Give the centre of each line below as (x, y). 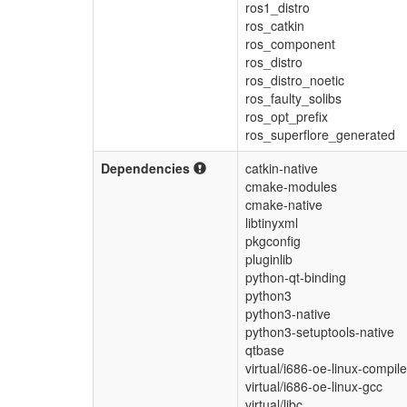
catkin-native (282, 169)
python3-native (288, 314)
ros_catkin (275, 26)
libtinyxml (272, 223)
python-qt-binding (296, 278)
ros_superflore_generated (320, 135)
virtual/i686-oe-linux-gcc (314, 387)
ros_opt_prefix (287, 117)
